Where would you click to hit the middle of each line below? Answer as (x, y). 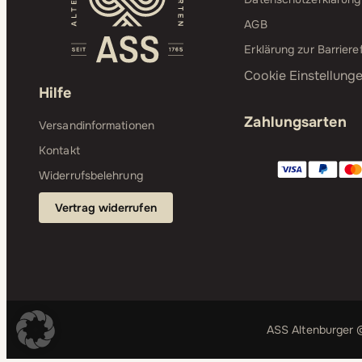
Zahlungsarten (295, 122)
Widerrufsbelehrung (91, 176)
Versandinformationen (97, 125)
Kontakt (59, 150)
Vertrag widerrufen (106, 208)
